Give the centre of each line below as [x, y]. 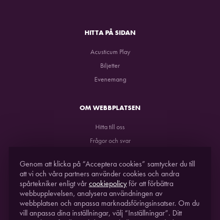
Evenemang [110, 79]
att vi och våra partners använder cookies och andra [99, 174]
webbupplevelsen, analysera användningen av [91, 193]
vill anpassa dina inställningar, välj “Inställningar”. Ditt [100, 213]
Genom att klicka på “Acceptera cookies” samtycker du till [107, 164]
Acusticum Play [110, 51]
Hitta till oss [110, 126]
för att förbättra [150, 183]
